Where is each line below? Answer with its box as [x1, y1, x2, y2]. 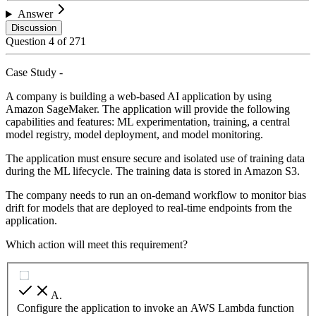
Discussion [11, 23, 56, 34]
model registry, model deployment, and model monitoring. [6, 128, 263, 141]
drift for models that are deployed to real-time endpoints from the [6, 202, 292, 214]
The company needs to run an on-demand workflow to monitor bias [6, 189, 306, 202]
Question [6, 35, 49, 48]
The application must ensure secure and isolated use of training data [6, 152, 305, 165]
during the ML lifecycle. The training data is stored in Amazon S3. [6, 165, 300, 178]
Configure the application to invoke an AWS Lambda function [17, 301, 294, 314]
